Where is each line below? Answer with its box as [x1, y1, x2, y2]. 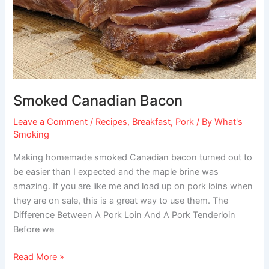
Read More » [13, 251, 65, 262]
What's [214, 116, 243, 128]
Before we [13, 224, 55, 235]
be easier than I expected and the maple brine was [13, 166, 219, 178]
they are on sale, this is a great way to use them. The [13, 195, 229, 207]
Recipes [95, 116, 128, 128]
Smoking [13, 129, 50, 141]
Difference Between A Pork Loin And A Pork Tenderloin [13, 210, 236, 221]
